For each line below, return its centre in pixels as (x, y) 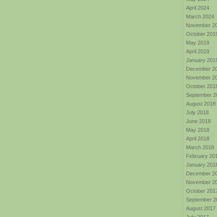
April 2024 (198, 8)
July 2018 (197, 112)
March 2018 (200, 147)
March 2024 (200, 16)
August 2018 (201, 104)
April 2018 (198, 139)
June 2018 (198, 121)
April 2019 (198, 51)
